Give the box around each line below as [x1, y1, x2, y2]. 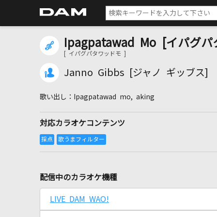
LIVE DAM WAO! [50, 195, 109, 203]
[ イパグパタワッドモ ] [64, 51, 126, 57]
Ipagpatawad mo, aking [74, 93, 155, 100]
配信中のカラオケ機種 [40, 173, 117, 181]
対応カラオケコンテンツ [40, 119, 125, 127]
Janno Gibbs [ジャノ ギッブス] [64, 68, 208, 77]
